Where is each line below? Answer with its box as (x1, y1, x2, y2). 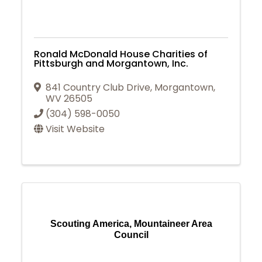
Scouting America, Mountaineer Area (50, 218, 212, 229)
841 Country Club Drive (46, 81, 151, 95)
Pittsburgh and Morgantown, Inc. (34, 57, 189, 71)
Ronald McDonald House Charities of (34, 47, 208, 61)
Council (113, 229, 149, 240)
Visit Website (46, 122, 105, 136)
